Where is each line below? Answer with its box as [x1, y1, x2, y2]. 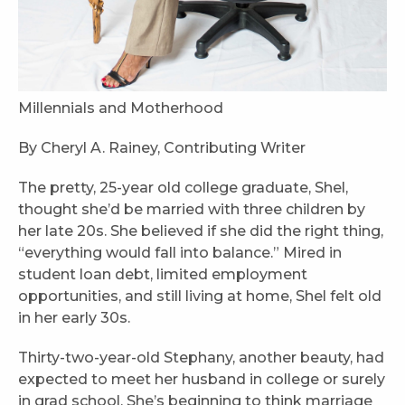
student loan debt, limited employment [18, 266, 307, 284]
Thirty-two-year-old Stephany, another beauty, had [18, 349, 384, 367]
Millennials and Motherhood [18, 99, 223, 118]
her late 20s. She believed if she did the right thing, [18, 222, 383, 240]
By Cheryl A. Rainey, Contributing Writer [18, 139, 306, 157]
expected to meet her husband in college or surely [18, 371, 385, 389]
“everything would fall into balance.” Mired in [18, 244, 342, 262]
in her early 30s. [18, 309, 134, 327]
